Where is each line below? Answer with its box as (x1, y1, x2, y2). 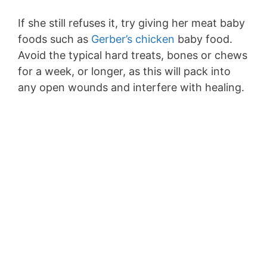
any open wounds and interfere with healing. (18, 81, 244, 94)
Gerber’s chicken (91, 33, 175, 45)
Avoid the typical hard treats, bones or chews (18, 49, 247, 61)
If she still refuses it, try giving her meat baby (18, 17, 245, 29)
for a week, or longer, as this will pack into (18, 65, 231, 77)
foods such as (18, 33, 91, 45)
